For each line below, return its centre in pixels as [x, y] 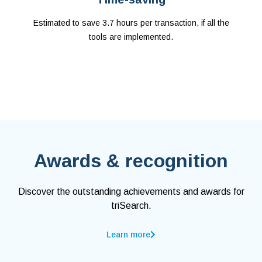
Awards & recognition [131, 161]
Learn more [128, 235]
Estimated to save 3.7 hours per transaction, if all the [131, 23]
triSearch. [131, 206]
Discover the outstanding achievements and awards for [131, 192]
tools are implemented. [131, 37]
